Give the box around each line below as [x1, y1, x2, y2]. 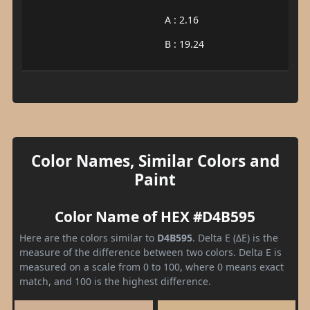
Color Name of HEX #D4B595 [55, 206, 255, 226]
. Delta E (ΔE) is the [192, 230, 278, 244]
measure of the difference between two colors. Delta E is [19, 245, 282, 259]
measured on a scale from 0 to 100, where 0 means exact [19, 259, 284, 273]
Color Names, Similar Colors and [30, 149, 280, 172]
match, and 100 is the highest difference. [19, 274, 211, 288]
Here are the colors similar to [19, 230, 157, 244]
